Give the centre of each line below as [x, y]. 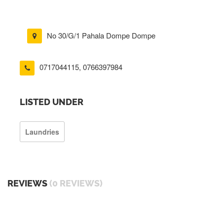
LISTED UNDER [52, 102]
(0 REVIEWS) [76, 183]
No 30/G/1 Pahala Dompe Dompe [101, 35]
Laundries [42, 131]
